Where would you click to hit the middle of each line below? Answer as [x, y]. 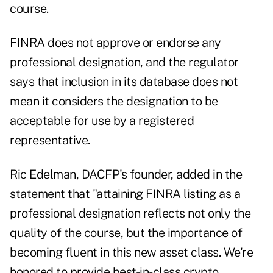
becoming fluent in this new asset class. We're [131, 253]
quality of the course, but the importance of [126, 233]
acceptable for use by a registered [102, 121]
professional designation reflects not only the [130, 214]
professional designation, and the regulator [124, 62]
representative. [50, 140]
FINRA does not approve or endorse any [115, 43]
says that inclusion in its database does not [124, 82]
